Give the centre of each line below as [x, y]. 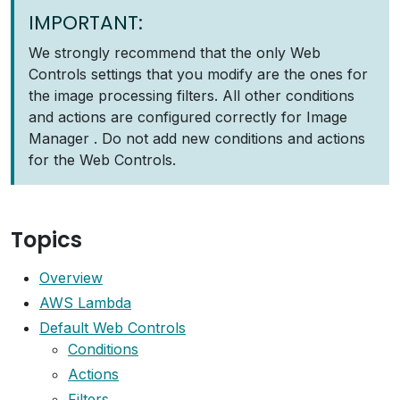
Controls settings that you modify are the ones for [198, 74]
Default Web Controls [112, 328]
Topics [46, 240]
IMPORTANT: [86, 23]
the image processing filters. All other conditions [192, 96]
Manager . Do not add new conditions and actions [197, 138]
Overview [71, 278]
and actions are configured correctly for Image [188, 117]
